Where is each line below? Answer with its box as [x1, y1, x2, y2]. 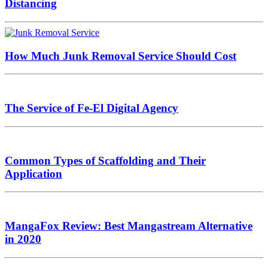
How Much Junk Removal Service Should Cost [5, 49, 236, 62]
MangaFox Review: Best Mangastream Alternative [5, 219, 252, 232]
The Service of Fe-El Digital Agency [5, 102, 178, 115]
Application [5, 167, 62, 180]
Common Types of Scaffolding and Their [5, 154, 206, 167]
